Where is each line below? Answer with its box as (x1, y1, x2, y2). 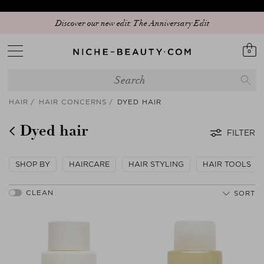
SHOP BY (15, 160, 50, 169)
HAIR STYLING (128, 160, 184, 169)
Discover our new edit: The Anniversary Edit (55, 18, 209, 28)
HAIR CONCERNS (39, 98, 107, 106)
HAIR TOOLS (203, 160, 251, 169)
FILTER (227, 128, 255, 137)
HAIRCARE (69, 160, 110, 169)
